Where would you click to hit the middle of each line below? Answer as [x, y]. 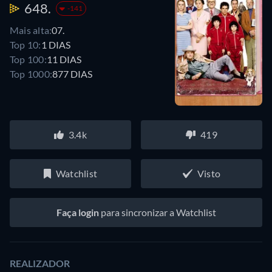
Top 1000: [31, 74]
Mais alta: [31, 30]
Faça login [77, 212]
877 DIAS [73, 74]
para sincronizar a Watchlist [157, 212]
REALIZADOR [40, 263]
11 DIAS [64, 59]
